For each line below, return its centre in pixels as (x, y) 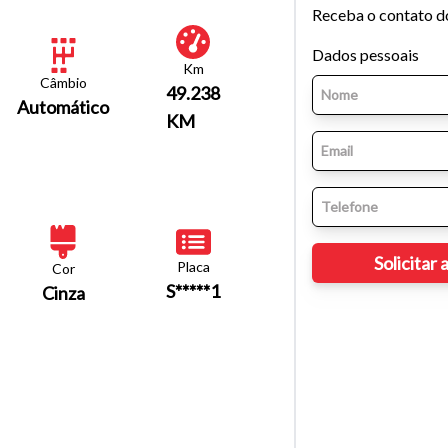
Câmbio (63, 83)
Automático (63, 107)
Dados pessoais (365, 54)
